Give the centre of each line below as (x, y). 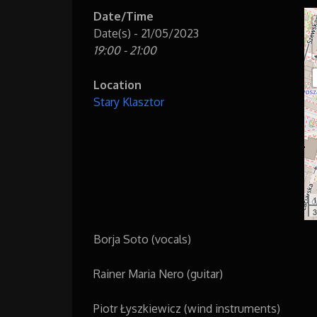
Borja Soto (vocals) (142, 239)
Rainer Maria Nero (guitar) (158, 274)
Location (117, 85)
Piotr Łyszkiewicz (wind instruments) (187, 309)
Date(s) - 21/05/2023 (146, 33)
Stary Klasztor (129, 102)
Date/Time (123, 16)
